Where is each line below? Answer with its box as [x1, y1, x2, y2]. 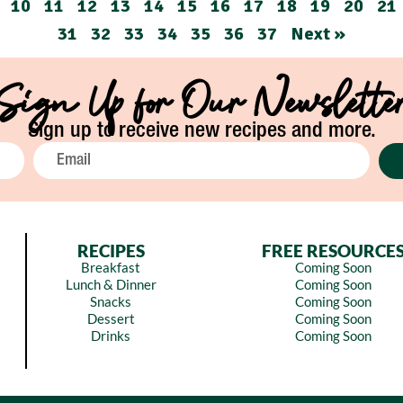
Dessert [86, 309, 135, 327]
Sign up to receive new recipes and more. [27, 121, 376, 140]
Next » [291, 22, 345, 45]
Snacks [90, 292, 132, 309]
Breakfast [81, 258, 141, 275]
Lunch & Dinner [65, 275, 157, 292]
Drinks [91, 327, 131, 344]
